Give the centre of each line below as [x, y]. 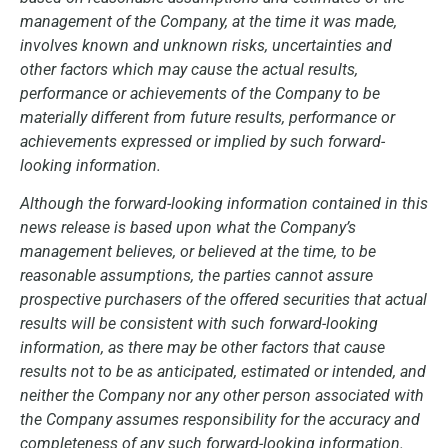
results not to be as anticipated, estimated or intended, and [223, 372]
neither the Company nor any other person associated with [222, 396]
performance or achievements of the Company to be [200, 94]
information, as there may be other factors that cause [202, 348]
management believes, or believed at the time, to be [198, 252]
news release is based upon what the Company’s [188, 228]
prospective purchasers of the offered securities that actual [223, 300]
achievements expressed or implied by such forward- [202, 142]
